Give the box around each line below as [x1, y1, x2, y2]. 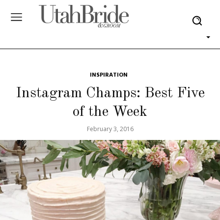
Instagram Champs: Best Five [15, 86, 205, 101]
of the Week [73, 105, 147, 119]
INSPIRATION [90, 70, 128, 80]
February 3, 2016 [86, 125, 134, 133]
